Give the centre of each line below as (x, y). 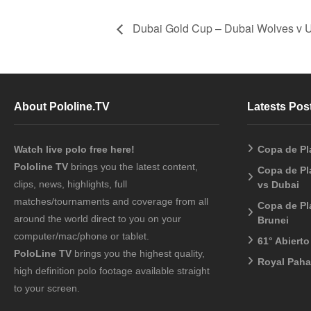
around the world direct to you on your (98, 218)
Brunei (273, 220)
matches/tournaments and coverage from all (111, 201)
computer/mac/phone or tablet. (82, 236)
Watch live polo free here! (76, 149)
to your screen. (47, 288)
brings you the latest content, (133, 166)
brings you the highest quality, (138, 253)
